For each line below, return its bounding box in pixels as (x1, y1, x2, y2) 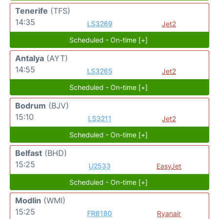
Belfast (15, 148, 42, 158)
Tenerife (15, 6, 48, 16)
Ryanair (157, 209, 181, 218)
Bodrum (15, 101, 46, 110)
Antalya (15, 53, 44, 63)
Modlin (15, 196, 41, 205)
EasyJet (156, 162, 182, 170)
